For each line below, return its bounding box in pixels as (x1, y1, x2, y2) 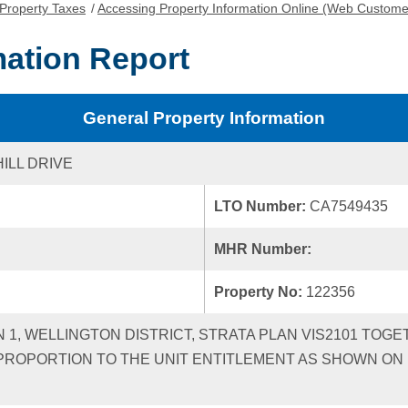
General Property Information (83, 108, 325, 127)
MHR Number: (214, 241, 315, 257)
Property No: (214, 284, 306, 300)
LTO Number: (214, 199, 310, 214)
